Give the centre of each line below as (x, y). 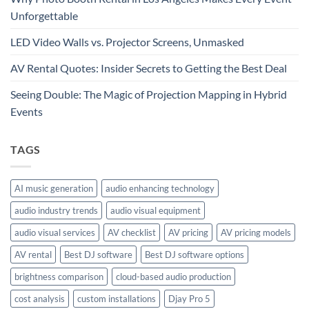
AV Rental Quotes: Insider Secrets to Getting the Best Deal (149, 68)
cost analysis (40, 298)
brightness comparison (59, 276)
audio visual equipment (156, 210)
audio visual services (55, 232)
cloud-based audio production (173, 276)
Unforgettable (44, 16)
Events (27, 112)
